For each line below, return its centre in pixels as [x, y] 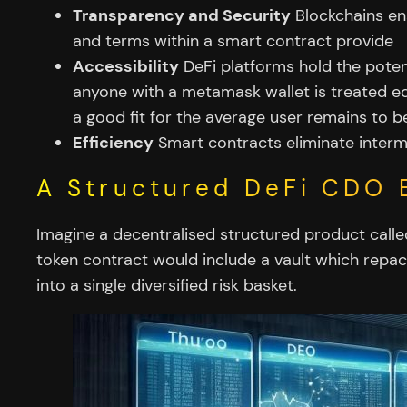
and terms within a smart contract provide [233, 41]
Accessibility [126, 67]
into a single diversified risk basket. [167, 285]
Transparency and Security [182, 16]
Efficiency [113, 143]
